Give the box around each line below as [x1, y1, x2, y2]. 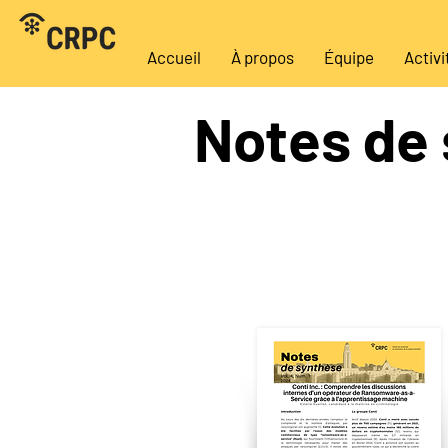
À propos [230, 47, 294, 67]
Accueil [146, 47, 201, 67]
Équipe [323, 47, 374, 67]
